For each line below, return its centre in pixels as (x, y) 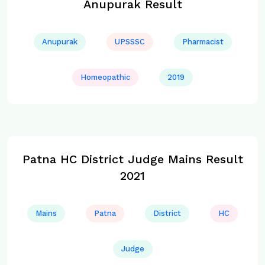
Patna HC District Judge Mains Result (132, 159)
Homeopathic (105, 77)
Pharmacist (203, 42)
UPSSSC (130, 42)
